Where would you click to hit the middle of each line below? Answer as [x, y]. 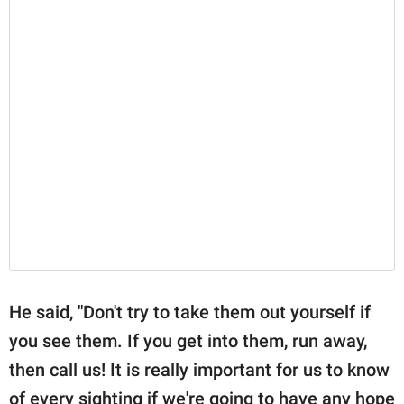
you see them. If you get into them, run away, [188, 340]
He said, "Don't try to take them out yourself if [190, 312]
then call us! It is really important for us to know [199, 369]
